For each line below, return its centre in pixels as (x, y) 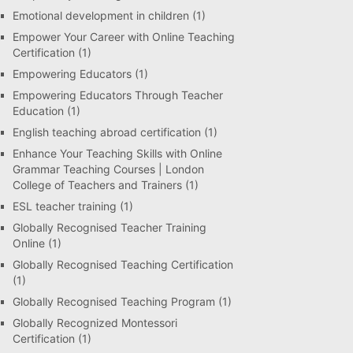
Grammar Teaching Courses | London (108, 169)
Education (38, 111)
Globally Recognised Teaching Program (114, 301)
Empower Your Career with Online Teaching (124, 37)
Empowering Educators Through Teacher (118, 95)
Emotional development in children (101, 15)
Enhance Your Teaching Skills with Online (117, 153)
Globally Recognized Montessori (95, 323)
